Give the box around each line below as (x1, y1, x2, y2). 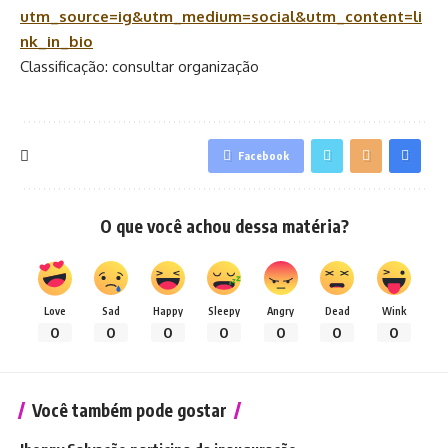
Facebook (238, 149, 289, 162)
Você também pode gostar (32, 398, 227, 421)
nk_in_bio (20, 32, 93, 51)
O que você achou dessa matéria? (99, 215, 349, 237)
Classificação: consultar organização (20, 57, 259, 76)
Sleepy (208, 304, 240, 317)
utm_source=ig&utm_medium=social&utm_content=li (20, 7, 422, 26)
